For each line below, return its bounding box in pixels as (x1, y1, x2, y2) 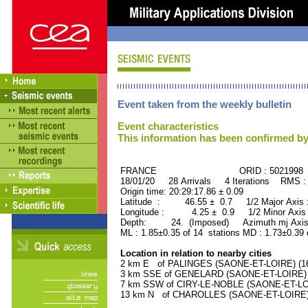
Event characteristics (118, 120, 219, 132)
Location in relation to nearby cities (118, 248, 272, 258)
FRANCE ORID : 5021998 (118, 166, 303, 176)
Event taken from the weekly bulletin (118, 98, 291, 110)
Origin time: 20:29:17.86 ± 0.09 (118, 186, 243, 197)
